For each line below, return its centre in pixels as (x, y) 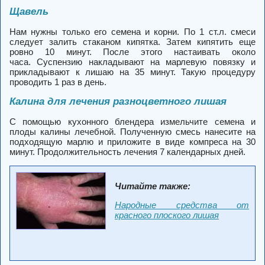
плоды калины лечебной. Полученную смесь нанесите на (132, 132)
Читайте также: (153, 186)
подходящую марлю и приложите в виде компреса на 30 (132, 142)
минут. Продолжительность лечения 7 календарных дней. (127, 152)
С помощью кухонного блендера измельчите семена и (132, 122)
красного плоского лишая (167, 215)
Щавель (29, 12)
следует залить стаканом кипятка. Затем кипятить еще (132, 42)
